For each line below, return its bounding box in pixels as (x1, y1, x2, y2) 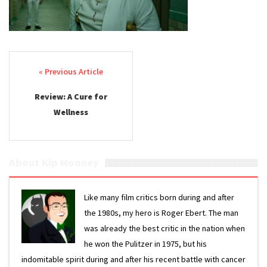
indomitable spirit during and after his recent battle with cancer (21, 254, 246, 265)
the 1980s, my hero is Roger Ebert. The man (84, 207, 239, 218)
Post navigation (9, 61, 125, 84)
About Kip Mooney (9, 156, 99, 169)
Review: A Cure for (35, 91, 108, 102)
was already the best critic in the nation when (84, 223, 246, 234)
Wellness (54, 107, 89, 117)
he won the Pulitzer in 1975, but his (84, 238, 207, 249)
